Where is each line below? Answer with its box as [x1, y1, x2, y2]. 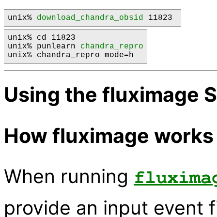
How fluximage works [4, 124, 214, 148]
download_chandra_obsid [37, 13, 143, 22]
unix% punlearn [8, 42, 80, 51]
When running [4, 165, 134, 188]
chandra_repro [80, 42, 143, 51]
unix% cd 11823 [8, 33, 76, 42]
